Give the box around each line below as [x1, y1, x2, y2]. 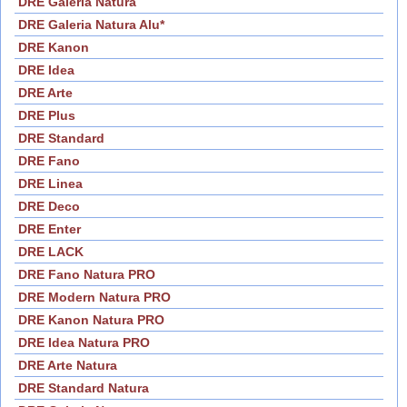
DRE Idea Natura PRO [18, 335, 150, 351]
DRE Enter [18, 222, 81, 237]
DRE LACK [18, 244, 84, 260]
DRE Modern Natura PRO [18, 290, 171, 305]
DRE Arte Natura [18, 358, 117, 373]
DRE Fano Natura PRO [18, 267, 155, 283]
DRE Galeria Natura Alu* [18, 17, 164, 33]
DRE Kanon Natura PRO [18, 313, 164, 328]
